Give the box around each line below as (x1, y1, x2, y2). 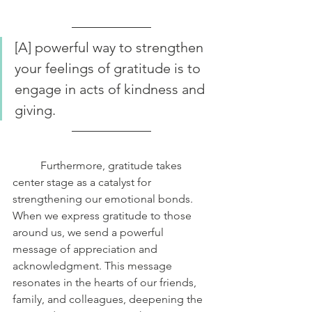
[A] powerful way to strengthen (15, 38, 207, 56)
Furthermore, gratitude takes (13, 158, 40, 172)
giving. (15, 101, 59, 118)
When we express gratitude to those (13, 208, 194, 222)
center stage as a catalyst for (13, 175, 154, 189)
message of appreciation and (13, 242, 160, 256)
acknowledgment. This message (13, 258, 175, 272)
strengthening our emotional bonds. (13, 192, 196, 205)
